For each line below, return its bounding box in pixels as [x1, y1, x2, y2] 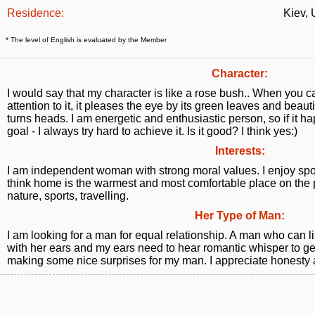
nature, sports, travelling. [7, 190, 129, 202]
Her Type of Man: [195, 210, 285, 221]
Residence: [7, 7, 64, 19]
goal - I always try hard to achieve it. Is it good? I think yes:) [7, 125, 297, 137]
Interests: [214, 145, 265, 157]
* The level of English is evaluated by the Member [6, 36, 167, 44]
